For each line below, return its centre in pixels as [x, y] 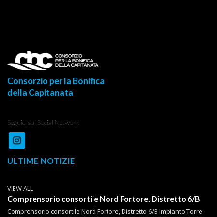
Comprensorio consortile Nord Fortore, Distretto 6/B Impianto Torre [105, 211]
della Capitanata [40, 93]
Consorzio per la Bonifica [56, 81]
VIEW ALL [20, 189]
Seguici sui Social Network [43, 123]
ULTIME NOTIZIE [41, 161]
